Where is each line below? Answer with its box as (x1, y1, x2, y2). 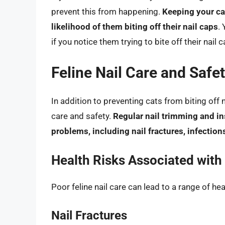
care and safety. (51, 110, 113, 121)
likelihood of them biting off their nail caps (51, 22, 218, 32)
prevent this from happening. (51, 7, 162, 17)
